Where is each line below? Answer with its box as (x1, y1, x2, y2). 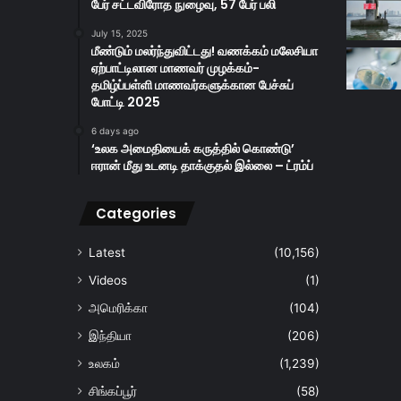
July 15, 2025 (91, 28, 148, 39)
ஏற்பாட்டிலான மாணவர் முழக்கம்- (91, 59, 260, 78)
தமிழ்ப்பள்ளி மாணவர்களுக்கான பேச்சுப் (91, 76, 294, 95)
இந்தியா (89, 328, 132, 344)
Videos (89, 273, 127, 288)
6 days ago (91, 125, 139, 137)
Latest (89, 245, 125, 260)
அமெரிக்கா (89, 301, 148, 316)
